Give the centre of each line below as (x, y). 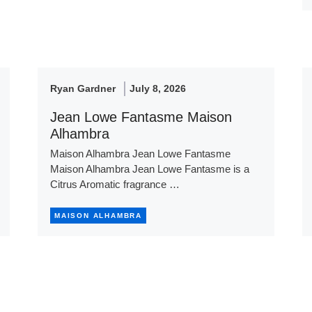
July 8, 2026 (157, 88)
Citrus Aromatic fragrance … (115, 184)
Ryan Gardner (83, 88)
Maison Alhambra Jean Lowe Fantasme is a (149, 169)
